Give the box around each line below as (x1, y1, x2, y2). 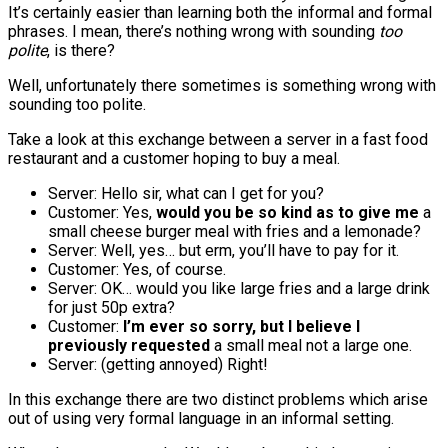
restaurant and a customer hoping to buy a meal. (8, 148, 340, 168)
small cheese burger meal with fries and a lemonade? (48, 221, 421, 241)
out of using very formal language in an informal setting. (8, 408, 394, 428)
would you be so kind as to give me (156, 202, 419, 222)
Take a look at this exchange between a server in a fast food (8, 129, 428, 149)
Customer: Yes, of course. (48, 259, 226, 279)
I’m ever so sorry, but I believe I (123, 316, 360, 336)
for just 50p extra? (48, 297, 175, 317)
